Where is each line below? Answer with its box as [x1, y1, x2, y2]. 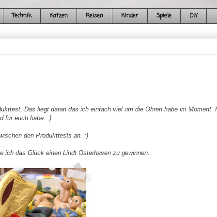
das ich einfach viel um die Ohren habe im [66, 106, 188, 113]
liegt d [37, 106, 54, 113]
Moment [188, 106, 211, 113]
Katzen [49, 12, 68, 21]
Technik [12, 12, 31, 21]
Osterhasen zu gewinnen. [76, 149, 150, 157]
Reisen [85, 12, 103, 21]
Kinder [121, 12, 139, 21]
